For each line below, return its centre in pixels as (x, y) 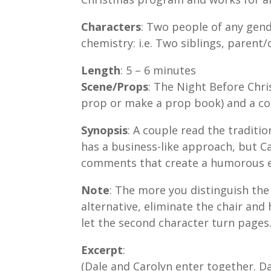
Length (101, 70)
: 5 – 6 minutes (158, 70)
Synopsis (105, 130)
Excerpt (102, 250)
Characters (111, 27)
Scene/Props (115, 87)
